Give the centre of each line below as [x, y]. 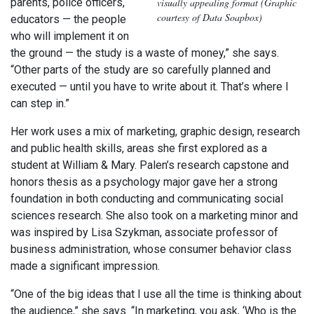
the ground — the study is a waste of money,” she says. [145, 53]
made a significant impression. [85, 266]
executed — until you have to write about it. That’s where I [150, 87]
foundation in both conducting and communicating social [147, 199]
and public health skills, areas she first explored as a [139, 149]
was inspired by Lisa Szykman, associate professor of [144, 233]
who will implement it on [70, 36]
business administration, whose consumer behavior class [151, 250]
